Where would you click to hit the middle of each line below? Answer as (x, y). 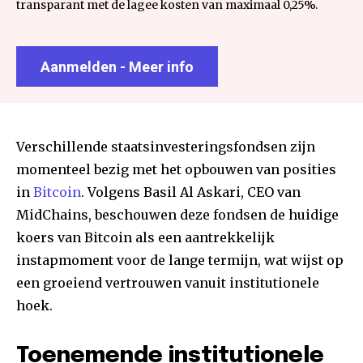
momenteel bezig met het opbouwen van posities (176, 170)
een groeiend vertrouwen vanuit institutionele (168, 283)
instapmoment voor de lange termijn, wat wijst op (180, 261)
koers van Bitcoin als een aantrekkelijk (145, 238)
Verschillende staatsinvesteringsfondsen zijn (166, 147)
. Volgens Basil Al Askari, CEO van (191, 192)
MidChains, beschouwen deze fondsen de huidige (177, 215)
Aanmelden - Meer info (117, 67)
